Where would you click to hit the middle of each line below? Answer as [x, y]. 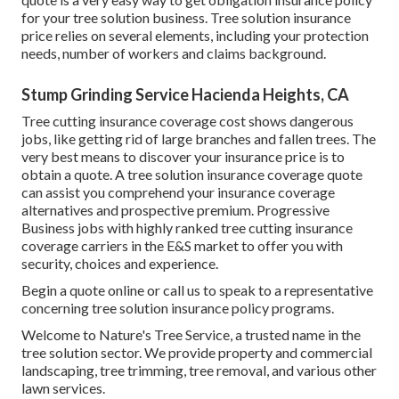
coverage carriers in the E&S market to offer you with [182, 246]
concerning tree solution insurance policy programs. [178, 308]
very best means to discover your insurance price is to [183, 157]
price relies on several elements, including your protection [195, 36]
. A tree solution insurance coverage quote [236, 175]
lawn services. [63, 388]
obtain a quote [65, 175]
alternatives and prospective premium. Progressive [175, 210]
